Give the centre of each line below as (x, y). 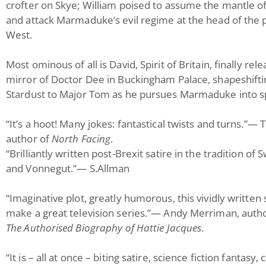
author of (29, 139)
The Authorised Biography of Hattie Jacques (104, 228)
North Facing (81, 139)
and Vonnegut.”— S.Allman (68, 168)
